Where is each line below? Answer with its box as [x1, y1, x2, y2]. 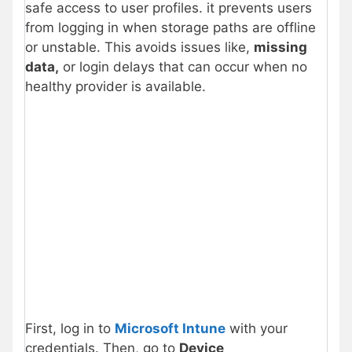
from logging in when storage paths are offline [25, 19, 316, 35]
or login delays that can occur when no [59, 58, 307, 75]
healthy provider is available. [25, 78, 206, 94]
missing [254, 38, 307, 55]
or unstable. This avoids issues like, [25, 38, 254, 55]
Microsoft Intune [115, 321, 225, 337]
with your [225, 321, 288, 337]
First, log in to [25, 321, 115, 337]
